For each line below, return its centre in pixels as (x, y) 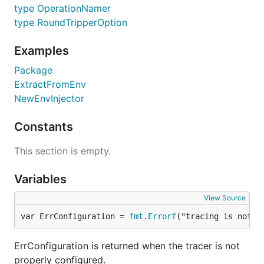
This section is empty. (62, 151)
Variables (42, 179)
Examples (43, 51)
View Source (225, 198)
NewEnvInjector (49, 98)
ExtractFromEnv (50, 84)
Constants (45, 127)
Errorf (162, 216)
